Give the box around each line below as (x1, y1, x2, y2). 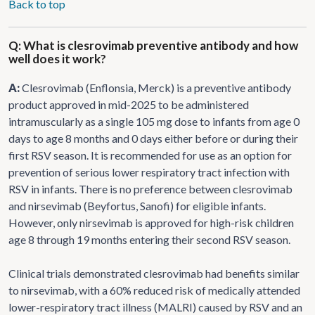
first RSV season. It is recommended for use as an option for (8, 148, 292, 162)
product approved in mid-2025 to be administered (8, 97, 249, 111)
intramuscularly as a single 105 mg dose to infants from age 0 (8, 114, 300, 128)
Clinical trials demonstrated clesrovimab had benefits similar (8, 266, 300, 280)
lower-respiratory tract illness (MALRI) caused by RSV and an (8, 300, 302, 314)
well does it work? (8, 51, 106, 66)
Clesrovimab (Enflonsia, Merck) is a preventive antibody (22, 80, 291, 94)
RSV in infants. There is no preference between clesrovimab (8, 181, 292, 195)
